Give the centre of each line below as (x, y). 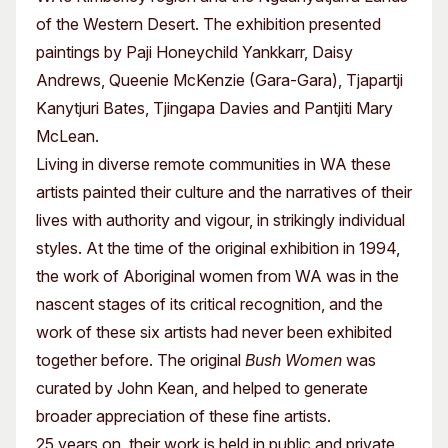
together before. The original (140, 360)
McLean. (67, 136)
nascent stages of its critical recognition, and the (209, 304)
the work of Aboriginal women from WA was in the (217, 276)
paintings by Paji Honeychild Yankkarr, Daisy (194, 52)
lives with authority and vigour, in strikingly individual (220, 220)
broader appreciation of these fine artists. (183, 416)
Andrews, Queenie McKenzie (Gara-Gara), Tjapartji (219, 80)
